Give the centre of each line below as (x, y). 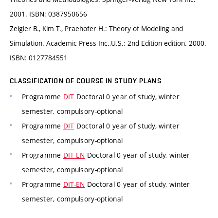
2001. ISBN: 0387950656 (48, 14)
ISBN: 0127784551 (39, 58)
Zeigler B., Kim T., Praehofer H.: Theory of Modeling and (96, 28)
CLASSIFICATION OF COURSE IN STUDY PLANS (86, 81)
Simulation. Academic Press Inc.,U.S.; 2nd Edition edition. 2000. (108, 43)
